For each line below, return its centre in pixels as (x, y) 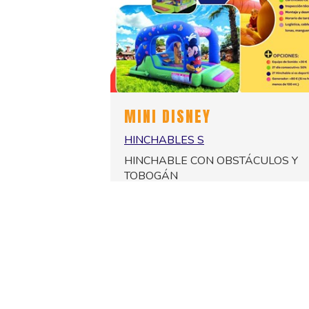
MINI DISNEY (168, 116)
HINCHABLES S (164, 140)
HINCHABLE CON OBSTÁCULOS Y (211, 160)
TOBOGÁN (151, 176)
